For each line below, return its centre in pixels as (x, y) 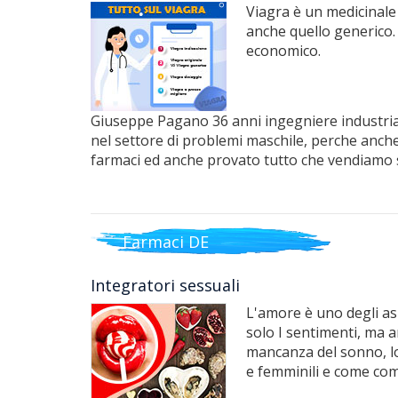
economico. (284, 51)
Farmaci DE (165, 241)
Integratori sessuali (165, 286)
